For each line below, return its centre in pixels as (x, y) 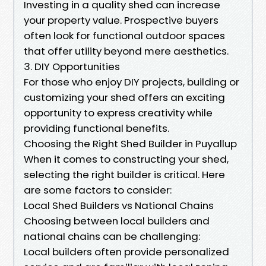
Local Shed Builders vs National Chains (119, 205)
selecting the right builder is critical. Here (124, 174)
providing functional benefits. (96, 128)
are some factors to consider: (98, 190)
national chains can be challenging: (112, 236)
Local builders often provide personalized (126, 251)
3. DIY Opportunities (72, 66)
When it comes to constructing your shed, (126, 159)
